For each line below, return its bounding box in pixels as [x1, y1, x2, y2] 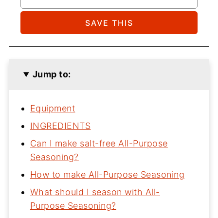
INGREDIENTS [30, 121, 91, 131]
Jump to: [32, 69, 71, 80]
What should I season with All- [30, 187, 160, 198]
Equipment [30, 103, 75, 114]
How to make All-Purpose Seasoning [30, 169, 185, 180]
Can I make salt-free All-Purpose [30, 138, 168, 149]
